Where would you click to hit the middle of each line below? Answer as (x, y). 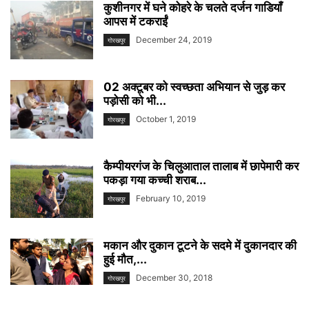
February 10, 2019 (171, 198)
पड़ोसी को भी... (135, 101)
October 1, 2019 (166, 119)
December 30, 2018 (174, 278)
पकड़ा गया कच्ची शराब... (155, 180)
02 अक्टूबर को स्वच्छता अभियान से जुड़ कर (194, 87)
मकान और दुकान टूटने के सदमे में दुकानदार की (200, 246)
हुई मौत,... (125, 259)
